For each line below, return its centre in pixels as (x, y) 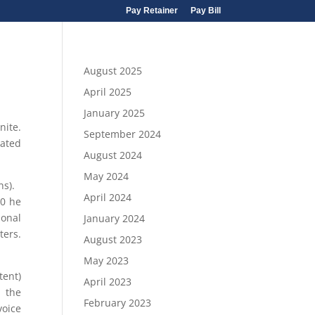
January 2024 (115, 218)
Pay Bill (205, 11)
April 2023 (108, 282)
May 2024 (107, 176)
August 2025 (113, 71)
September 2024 (123, 134)
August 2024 (113, 155)
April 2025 (108, 92)
